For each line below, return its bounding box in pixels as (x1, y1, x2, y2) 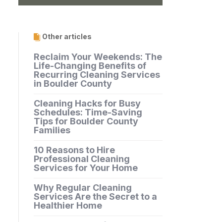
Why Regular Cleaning (33, 182, 132, 193)
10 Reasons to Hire (33, 145, 115, 156)
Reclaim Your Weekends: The (33, 52, 162, 62)
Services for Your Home (33, 163, 138, 173)
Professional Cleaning (33, 154, 130, 165)
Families (33, 125, 70, 136)
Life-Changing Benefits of (33, 60, 146, 71)
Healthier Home (33, 200, 102, 211)
